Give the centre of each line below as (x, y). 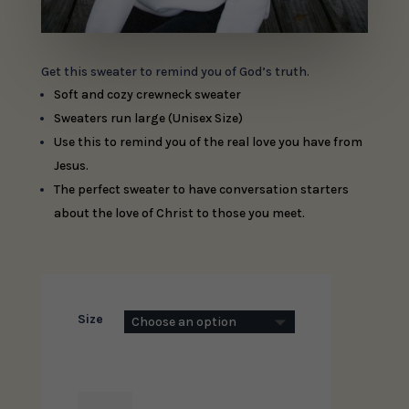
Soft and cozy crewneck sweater (147, 95)
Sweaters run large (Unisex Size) (148, 119)
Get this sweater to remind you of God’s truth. (175, 72)
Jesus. (71, 166)
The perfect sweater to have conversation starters (201, 190)
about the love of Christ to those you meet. (180, 214)
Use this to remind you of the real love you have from (208, 142)
